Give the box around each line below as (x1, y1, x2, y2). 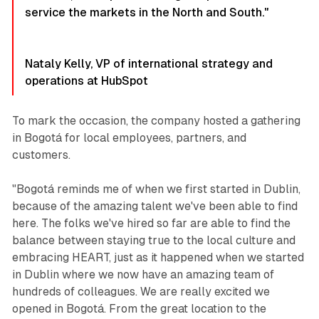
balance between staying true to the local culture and (11, 234, 296, 248)
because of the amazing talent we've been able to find (11, 199, 298, 214)
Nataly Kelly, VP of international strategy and (24, 57, 273, 71)
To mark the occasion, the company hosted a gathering (11, 114, 300, 128)
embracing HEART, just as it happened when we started (11, 251, 304, 265)
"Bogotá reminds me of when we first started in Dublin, (11, 182, 300, 197)
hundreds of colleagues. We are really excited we (11, 285, 270, 299)
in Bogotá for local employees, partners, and (11, 131, 246, 145)
